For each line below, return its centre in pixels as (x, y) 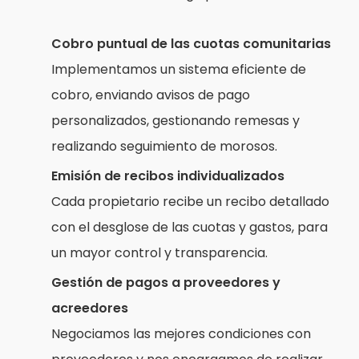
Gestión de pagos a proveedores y (165, 283)
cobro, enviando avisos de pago (150, 95)
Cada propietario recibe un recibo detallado (190, 202)
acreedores (89, 309)
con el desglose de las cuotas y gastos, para (189, 228)
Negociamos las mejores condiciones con (181, 334)
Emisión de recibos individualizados (167, 176)
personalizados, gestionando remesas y (175, 121)
